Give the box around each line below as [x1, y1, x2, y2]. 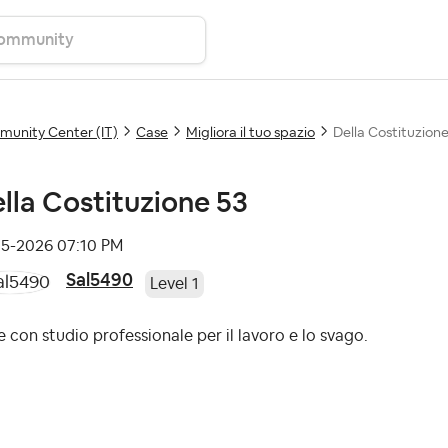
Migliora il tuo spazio [186, 126, 315, 140]
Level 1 [150, 275, 199, 292]
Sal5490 [66, 268, 133, 291]
